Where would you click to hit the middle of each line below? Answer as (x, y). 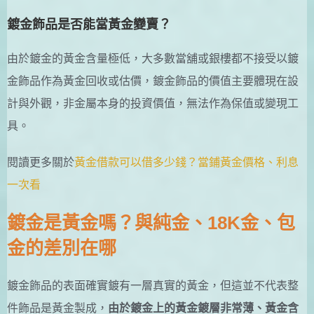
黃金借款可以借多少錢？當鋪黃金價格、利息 (186, 162)
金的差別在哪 (62, 248)
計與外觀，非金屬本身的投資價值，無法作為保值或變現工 (153, 103)
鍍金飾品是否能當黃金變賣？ (89, 24)
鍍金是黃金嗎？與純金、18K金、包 (151, 223)
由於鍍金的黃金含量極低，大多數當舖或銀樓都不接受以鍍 (153, 58)
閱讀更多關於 (41, 162)
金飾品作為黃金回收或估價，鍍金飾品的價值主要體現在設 (153, 81)
